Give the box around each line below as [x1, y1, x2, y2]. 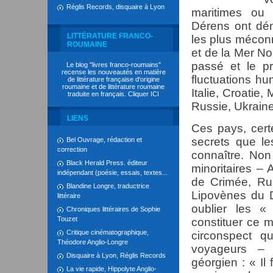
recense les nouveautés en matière [61, 68, 166, 76]
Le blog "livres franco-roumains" [66, 61, 161, 68]
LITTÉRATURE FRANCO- [67, 32, 153, 40]
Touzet [57, 215, 77, 222]
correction [57, 146, 87, 153]
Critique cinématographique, [66, 229, 149, 236]
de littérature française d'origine [67, 76, 160, 83]
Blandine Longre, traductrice [66, 182, 149, 190]
